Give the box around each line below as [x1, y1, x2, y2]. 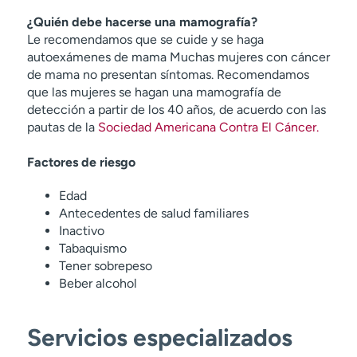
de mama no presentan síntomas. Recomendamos [26, 66, 309, 82]
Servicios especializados [26, 322, 292, 352]
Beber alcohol [58, 275, 137, 291]
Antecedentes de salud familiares [58, 205, 249, 221]
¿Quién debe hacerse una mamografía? [26, 14, 257, 29]
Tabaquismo [58, 240, 127, 256]
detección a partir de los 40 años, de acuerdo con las [26, 101, 326, 117]
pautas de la [26, 119, 98, 135]
